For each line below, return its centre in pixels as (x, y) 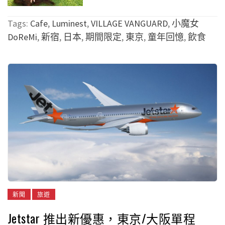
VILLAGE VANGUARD (129, 24)
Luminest (69, 24)
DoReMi (22, 37)
